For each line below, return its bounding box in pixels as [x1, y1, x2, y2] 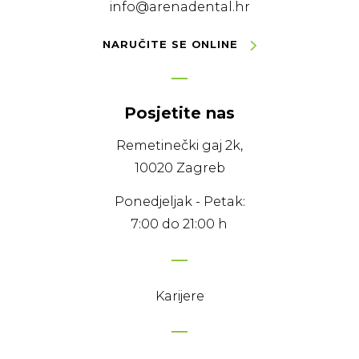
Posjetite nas [124, 103, 235, 123]
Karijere [155, 288, 204, 304]
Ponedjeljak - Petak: [114, 193, 245, 209]
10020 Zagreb [134, 159, 225, 175]
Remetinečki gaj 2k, [116, 137, 243, 153]
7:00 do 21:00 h [131, 216, 228, 232]
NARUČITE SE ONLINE [103, 38, 243, 51]
